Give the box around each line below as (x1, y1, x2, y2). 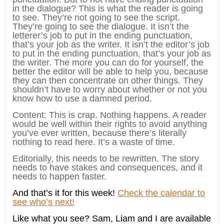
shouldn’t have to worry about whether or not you (12, 84, 207, 95)
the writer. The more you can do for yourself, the (12, 57, 203, 68)
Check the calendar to (117, 188, 205, 198)
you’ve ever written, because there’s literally (12, 128, 186, 138)
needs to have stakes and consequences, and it (12, 162, 202, 173)
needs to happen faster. (12, 171, 106, 182)
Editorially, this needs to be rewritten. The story (12, 153, 199, 164)
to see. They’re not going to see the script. (12, 12, 180, 23)
